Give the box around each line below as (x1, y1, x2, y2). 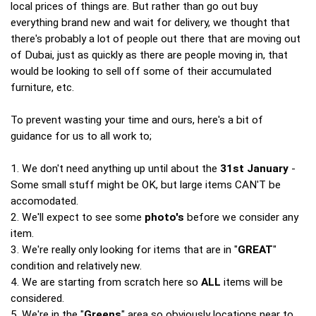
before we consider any (187, 211, 298, 224)
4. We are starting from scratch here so (11, 276, 201, 289)
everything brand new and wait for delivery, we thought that (11, 16, 290, 30)
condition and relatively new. (11, 260, 142, 273)
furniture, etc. (11, 81, 74, 95)
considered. (11, 292, 64, 305)
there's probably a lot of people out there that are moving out (11, 32, 300, 46)
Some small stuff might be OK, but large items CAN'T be (11, 178, 281, 192)
